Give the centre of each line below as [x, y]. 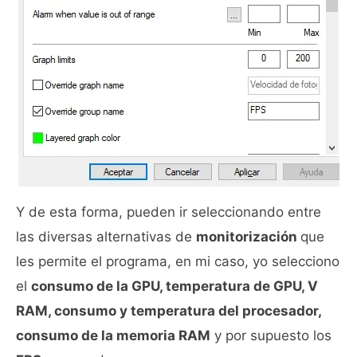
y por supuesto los [271, 335]
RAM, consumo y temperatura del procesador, [169, 310]
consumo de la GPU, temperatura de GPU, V [175, 286]
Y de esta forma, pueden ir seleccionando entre [169, 212]
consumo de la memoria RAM [113, 335]
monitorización [248, 236]
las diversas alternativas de [106, 236]
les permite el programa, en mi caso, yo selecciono [178, 261]
